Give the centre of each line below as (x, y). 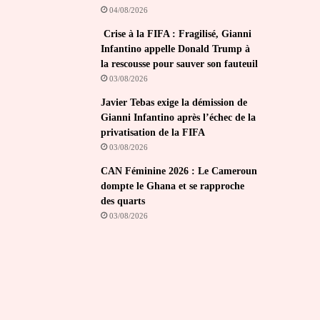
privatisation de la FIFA (153, 132)
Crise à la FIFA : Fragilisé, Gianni (176, 34)
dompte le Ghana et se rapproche (173, 186)
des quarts (123, 201)
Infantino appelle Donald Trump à (176, 49)
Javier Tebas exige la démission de (174, 102)
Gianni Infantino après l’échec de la (179, 117)
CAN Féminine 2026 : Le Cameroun (179, 171)
